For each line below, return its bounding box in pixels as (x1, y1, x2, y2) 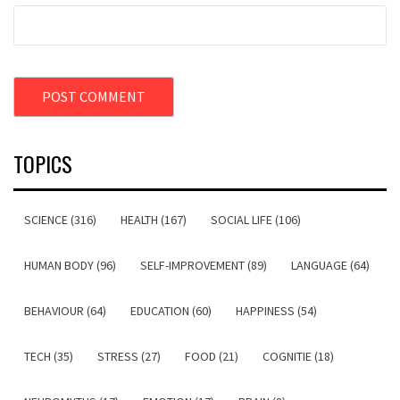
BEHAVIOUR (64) (24, 302, 106, 319)
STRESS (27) (97, 347, 161, 364)
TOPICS (13, 146, 72, 179)
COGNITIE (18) (262, 347, 334, 364)
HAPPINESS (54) (236, 302, 317, 319)
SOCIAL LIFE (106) (211, 211, 301, 228)
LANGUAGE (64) (291, 256, 370, 273)
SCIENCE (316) (24, 211, 96, 228)
